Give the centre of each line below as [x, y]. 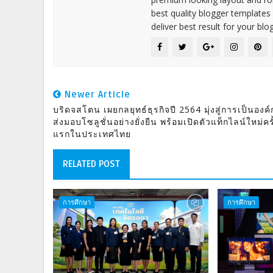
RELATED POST [91, 164]
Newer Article [96, 94]
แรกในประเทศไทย [92, 133]
